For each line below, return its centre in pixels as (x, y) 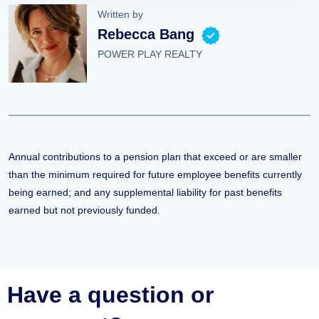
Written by (120, 14)
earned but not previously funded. (84, 210)
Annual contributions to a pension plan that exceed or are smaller (155, 157)
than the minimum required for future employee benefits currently (155, 174)
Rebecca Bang (146, 34)
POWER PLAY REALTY (150, 54)
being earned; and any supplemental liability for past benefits (145, 192)
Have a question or (110, 295)
